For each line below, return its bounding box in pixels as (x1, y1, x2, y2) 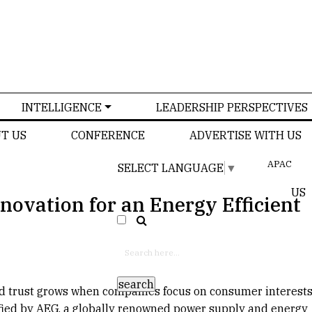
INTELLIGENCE (22, 100, 102, 114)
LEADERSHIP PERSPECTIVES (155, 100, 308, 114)
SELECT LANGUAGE (118, 160, 224, 175)
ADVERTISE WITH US (189, 127, 302, 142)
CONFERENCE (70, 127, 145, 142)
